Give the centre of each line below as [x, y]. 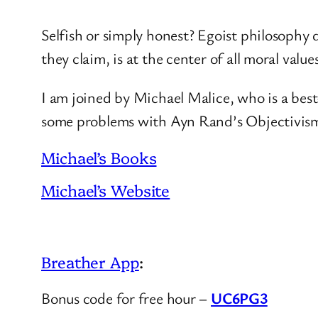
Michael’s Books [99, 157]
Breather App [90, 261]
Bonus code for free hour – [126, 297]
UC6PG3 [239, 297]
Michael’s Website [106, 190]
